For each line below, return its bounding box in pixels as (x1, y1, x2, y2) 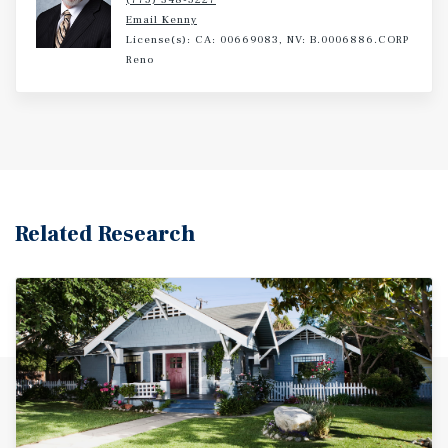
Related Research (15, 220, 195, 248)
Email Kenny (126, 12, 197, 27)
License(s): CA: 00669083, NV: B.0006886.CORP (126, 32, 409, 47)
